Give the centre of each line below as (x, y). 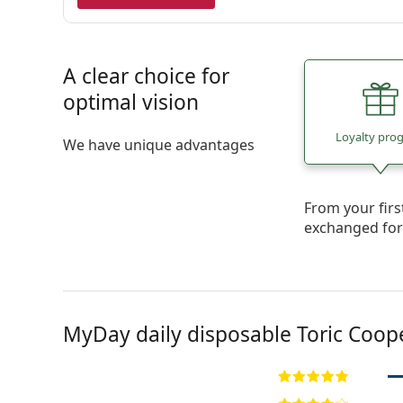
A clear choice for (146, 76)
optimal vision (130, 102)
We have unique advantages (158, 145)
